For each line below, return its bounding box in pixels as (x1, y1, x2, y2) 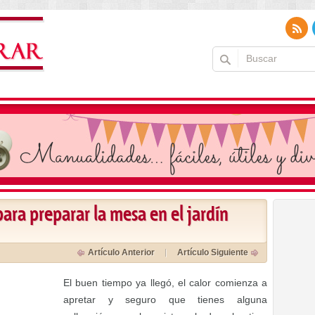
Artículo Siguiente (177, 247, 248, 257)
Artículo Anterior (88, 247, 155, 257)
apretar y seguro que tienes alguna (63, 294, 267, 305)
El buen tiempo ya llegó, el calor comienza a (63, 277, 267, 288)
